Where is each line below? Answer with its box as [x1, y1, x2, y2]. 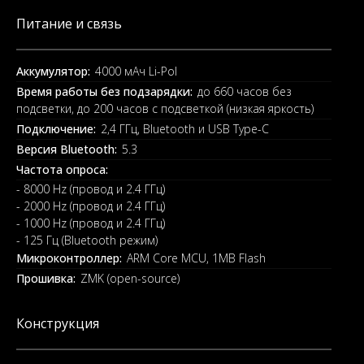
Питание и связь [16, 15, 122, 32]
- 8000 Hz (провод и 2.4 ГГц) [16, 181, 165, 197]
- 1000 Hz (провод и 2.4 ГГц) [16, 215, 165, 231]
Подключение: [16, 121, 96, 136]
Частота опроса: [16, 162, 108, 177]
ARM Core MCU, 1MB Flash [127, 250, 266, 266]
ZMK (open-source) [80, 271, 180, 286]
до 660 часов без [197, 84, 292, 99]
